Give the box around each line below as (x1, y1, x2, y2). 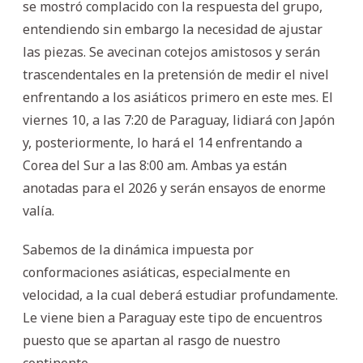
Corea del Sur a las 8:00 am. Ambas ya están (23, 156, 287, 174)
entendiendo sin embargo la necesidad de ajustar (23, 19, 322, 38)
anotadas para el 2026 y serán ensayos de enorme (23, 178, 326, 197)
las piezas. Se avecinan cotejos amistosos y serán (23, 42, 320, 61)
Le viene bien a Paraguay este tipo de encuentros (23, 308, 322, 327)
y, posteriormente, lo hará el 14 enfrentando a (23, 133, 302, 152)
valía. (23, 201, 54, 220)
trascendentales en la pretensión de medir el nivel (23, 65, 329, 83)
